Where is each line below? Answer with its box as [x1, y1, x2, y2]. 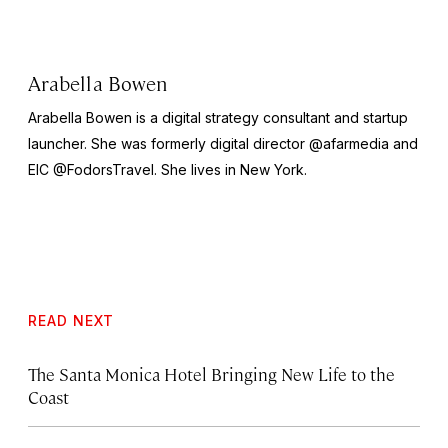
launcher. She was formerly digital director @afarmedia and [28, 135, 418, 153]
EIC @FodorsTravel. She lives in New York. [28, 161, 307, 179]
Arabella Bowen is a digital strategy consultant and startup [28, 109, 408, 127]
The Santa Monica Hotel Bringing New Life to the [28, 363, 395, 386]
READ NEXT [28, 312, 114, 330]
